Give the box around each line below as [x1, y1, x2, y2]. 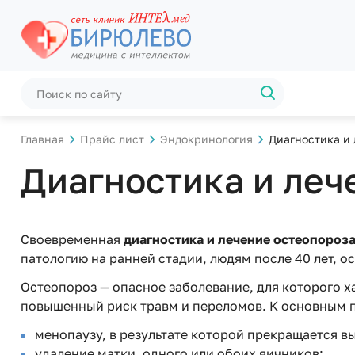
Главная [21, 132, 64, 146]
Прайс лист [80, 132, 144, 146]
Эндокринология [160, 132, 253, 146]
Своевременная [21, 231, 124, 247]
